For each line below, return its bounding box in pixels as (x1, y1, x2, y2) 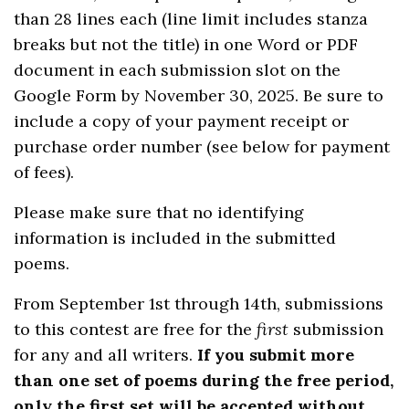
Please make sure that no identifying (14, 201, 305, 223)
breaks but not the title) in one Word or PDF (14, 33, 359, 55)
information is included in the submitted (14, 226, 337, 248)
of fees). (14, 161, 75, 183)
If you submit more (197, 343, 355, 365)
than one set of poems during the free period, (14, 369, 394, 391)
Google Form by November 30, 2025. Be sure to (14, 84, 384, 106)
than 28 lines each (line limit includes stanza (14, 7, 369, 29)
